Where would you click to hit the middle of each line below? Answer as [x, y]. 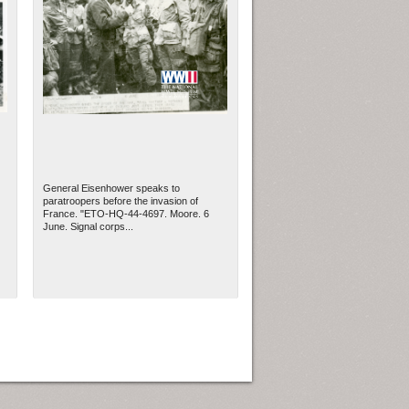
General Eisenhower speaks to [112, 189]
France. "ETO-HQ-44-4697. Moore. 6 [126, 214]
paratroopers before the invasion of [121, 201]
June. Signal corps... [89, 227]
